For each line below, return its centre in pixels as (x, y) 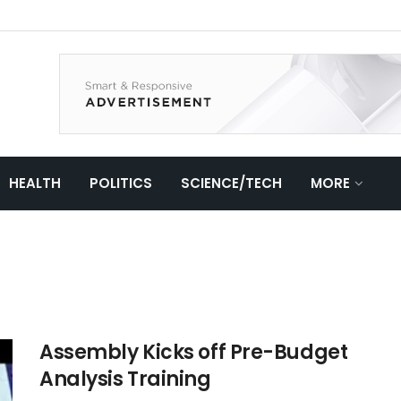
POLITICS (121, 183)
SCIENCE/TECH (231, 183)
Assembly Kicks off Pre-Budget (194, 352)
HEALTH (35, 183)
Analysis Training (125, 379)
